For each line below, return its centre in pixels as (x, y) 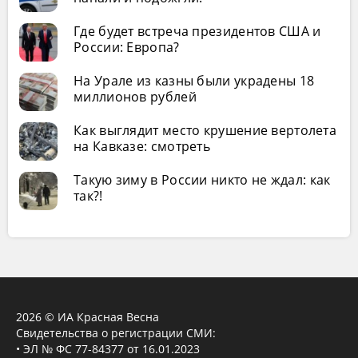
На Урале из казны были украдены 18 (194, 81)
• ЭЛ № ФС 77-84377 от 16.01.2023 (108, 349)
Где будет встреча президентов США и (197, 31)
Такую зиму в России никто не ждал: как (202, 180)
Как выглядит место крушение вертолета (205, 130)
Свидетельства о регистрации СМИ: (116, 333)
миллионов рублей (135, 97)
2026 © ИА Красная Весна (88, 317)
